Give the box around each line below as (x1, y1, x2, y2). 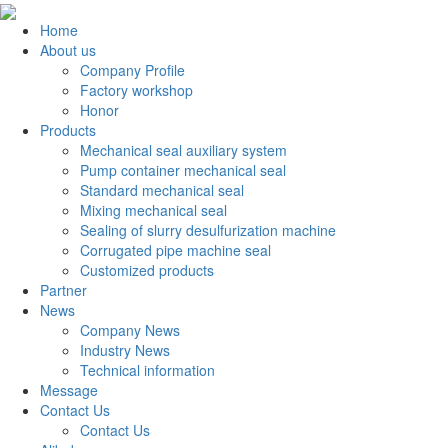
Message (40, 380, 98, 401)
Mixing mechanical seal (80, 200, 227, 221)
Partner (40, 280, 87, 301)
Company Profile (80, 60, 185, 81)
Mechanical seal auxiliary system (80, 140, 287, 161)
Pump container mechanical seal (80, 160, 286, 181)
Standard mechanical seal (80, 180, 244, 201)
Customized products (80, 260, 214, 281)
